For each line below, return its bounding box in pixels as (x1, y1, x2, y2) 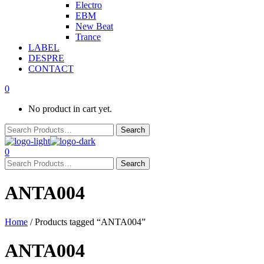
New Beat (75, 21, 113, 31)
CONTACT (28, 64, 74, 74)
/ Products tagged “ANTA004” (28, 216, 146, 227)
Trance (75, 32, 101, 42)
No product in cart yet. (28, 104, 112, 114)
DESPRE (28, 53, 64, 63)
